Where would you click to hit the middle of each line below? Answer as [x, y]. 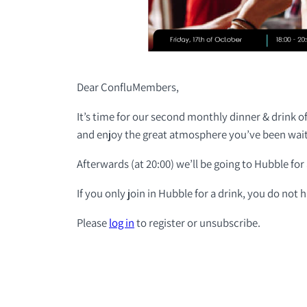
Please [93, 222]
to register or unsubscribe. [197, 222]
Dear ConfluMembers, [128, 87]
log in [122, 222]
